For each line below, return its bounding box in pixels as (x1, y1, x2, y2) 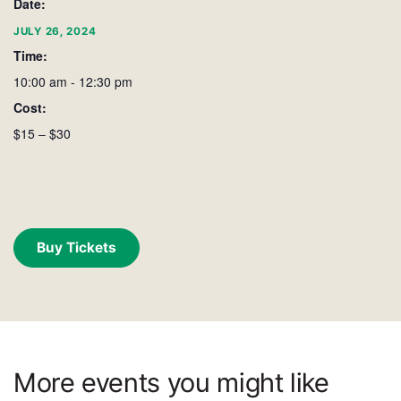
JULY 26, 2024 (13, 24, 97, 38)
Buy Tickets (37, 238, 116, 256)
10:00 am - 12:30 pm (13, 72, 132, 90)
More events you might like (13, 366, 329, 398)
